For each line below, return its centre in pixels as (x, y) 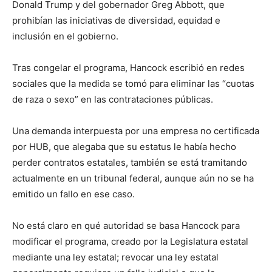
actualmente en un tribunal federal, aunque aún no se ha (133, 178)
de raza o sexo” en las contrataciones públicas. (113, 99)
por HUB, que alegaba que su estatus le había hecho (124, 147)
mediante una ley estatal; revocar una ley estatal (115, 257)
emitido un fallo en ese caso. (73, 194)
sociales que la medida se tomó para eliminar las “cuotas (133, 83)
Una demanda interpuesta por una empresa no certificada (136, 131)
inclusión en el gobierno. (65, 36)
